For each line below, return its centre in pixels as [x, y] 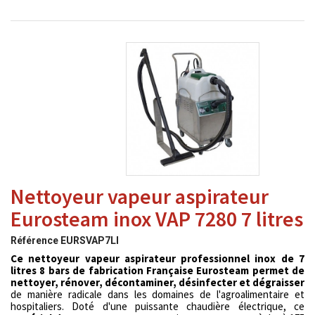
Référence [34, 240]
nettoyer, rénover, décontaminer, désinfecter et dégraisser [157, 282]
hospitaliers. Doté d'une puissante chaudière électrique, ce [157, 306]
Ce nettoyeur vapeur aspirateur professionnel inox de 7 [157, 258]
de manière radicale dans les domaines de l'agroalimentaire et [157, 294]
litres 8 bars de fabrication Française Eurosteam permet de [157, 270]
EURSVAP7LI [90, 240]
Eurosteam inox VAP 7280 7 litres [157, 219]
